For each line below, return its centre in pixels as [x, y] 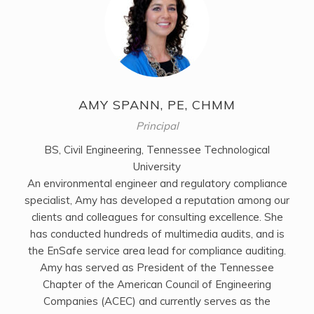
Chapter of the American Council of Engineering [157, 285]
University [157, 167]
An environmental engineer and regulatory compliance [157, 184]
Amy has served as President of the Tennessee [157, 268]
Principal [157, 126]
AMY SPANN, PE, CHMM [157, 105]
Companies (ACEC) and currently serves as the [157, 301]
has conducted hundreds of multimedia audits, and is [157, 234]
